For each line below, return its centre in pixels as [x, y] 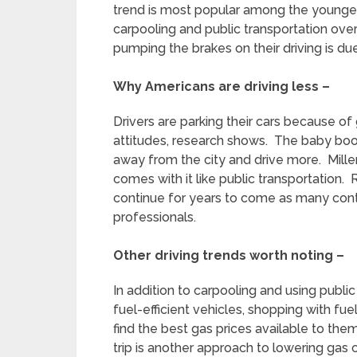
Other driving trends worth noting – [229, 255]
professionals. [155, 217]
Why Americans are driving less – [222, 86]
